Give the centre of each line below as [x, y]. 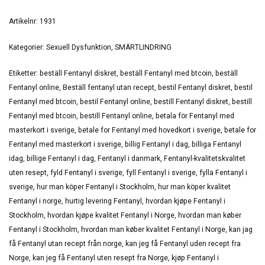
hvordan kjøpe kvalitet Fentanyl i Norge [111, 215]
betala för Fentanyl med [195, 116]
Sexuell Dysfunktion [79, 47]
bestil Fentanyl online [115, 101]
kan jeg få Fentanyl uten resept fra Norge [100, 258]
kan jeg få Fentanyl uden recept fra [183, 243]
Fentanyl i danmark [129, 158]
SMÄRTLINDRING [143, 47]
